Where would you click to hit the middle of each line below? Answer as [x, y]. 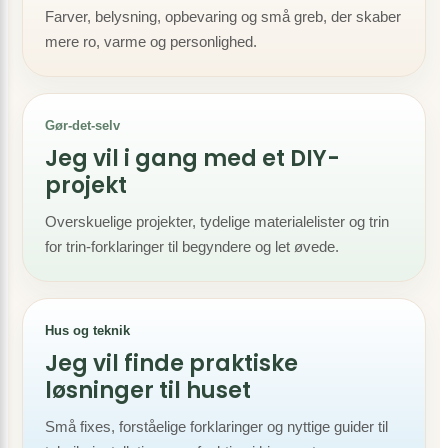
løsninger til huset [148, 390]
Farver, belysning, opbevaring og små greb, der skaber [223, 16]
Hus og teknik [87, 330]
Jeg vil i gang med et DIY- [192, 158]
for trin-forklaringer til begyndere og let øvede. [192, 246]
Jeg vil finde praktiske [171, 363]
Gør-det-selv [82, 125]
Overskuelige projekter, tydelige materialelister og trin [217, 221]
